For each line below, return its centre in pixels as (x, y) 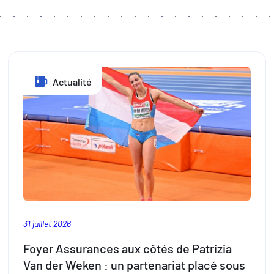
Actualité (71, 81)
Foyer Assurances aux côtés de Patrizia (127, 249)
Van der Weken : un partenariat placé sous (134, 265)
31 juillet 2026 (47, 223)
